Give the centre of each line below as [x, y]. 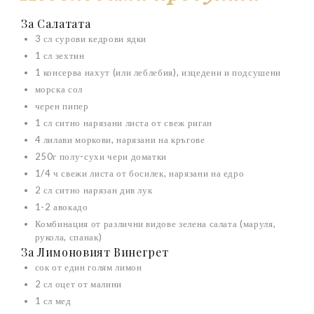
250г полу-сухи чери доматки [101, 156]
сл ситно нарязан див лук [97, 190]
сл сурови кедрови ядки [94, 38]
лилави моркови [76, 139]
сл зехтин [63, 55]
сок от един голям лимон [88, 267]
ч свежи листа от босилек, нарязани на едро [148, 173]
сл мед [56, 300]
